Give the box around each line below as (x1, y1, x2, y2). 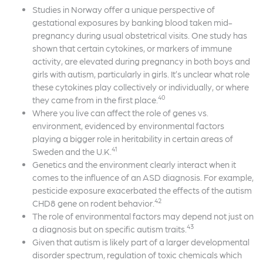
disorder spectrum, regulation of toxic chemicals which (32, 249, 242, 260)
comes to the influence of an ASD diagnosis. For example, (32, 171, 254, 183)
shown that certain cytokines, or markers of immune (32, 42, 232, 53)
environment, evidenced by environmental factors (32, 120, 224, 131)
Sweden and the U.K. (32, 146, 112, 157)
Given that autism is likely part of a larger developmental (32, 236, 249, 247)
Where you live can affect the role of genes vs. (32, 107, 208, 118)
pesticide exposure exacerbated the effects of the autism (32, 184, 252, 195)
